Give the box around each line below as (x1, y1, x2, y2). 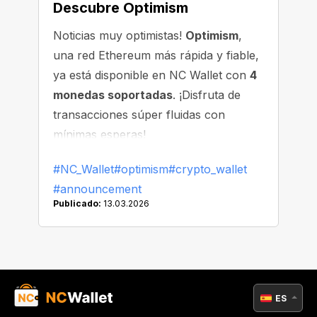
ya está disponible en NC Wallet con (53, 68, 250, 82)
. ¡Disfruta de (173, 88, 241, 102)
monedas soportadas (53, 88, 173, 102)
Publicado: (53, 198, 101, 209)
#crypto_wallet (168, 162, 247, 176)
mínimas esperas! (53, 127, 146, 142)
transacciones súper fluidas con (53, 108, 225, 122)
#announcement (53, 182, 142, 196)
